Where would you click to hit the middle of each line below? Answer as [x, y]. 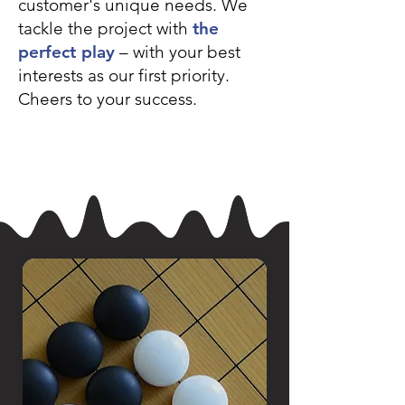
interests [51, 75]
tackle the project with [103, 28]
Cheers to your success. [108, 99]
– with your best [180, 52]
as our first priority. [159, 75]
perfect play [66, 52]
